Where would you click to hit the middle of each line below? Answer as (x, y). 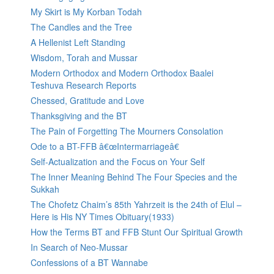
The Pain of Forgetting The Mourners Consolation (127, 131)
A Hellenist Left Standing (78, 43)
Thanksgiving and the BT (79, 116)
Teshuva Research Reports (83, 85)
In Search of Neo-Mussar (79, 247)
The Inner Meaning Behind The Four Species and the (134, 177)
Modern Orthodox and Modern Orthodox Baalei (122, 73)
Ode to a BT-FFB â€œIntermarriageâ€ (105, 146)
